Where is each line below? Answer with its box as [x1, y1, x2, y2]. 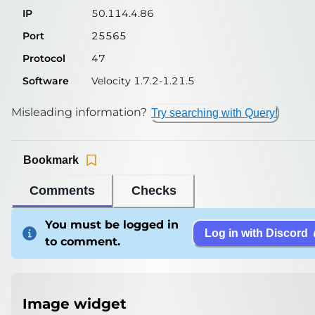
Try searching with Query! [151, 106, 278, 119]
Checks [131, 184, 176, 198]
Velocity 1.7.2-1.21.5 [91, 74, 195, 87]
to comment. [45, 234, 120, 248]
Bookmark [23, 154, 79, 167]
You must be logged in [45, 217, 179, 231]
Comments [30, 184, 95, 198]
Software [22, 74, 69, 87]
